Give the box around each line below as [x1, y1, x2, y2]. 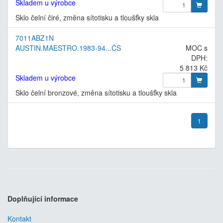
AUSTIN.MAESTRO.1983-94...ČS [15, 42, 121, 53]
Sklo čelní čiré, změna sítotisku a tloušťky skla [15, 12, 159, 22]
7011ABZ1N [15, 32, 54, 43]
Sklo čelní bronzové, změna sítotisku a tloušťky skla [15, 87, 177, 98]
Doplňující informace [7, 193, 78, 204]
